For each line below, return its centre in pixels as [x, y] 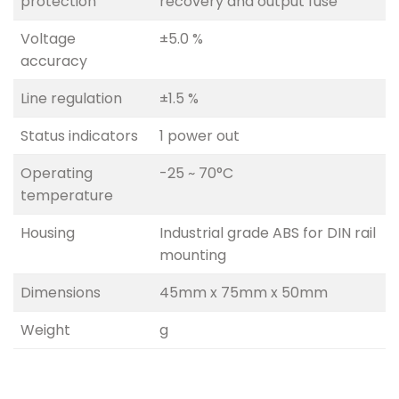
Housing [48, 233]
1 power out [199, 136]
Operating [57, 174]
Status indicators [79, 136]
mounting [193, 256]
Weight [45, 330]
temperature [67, 196]
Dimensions [61, 293]
